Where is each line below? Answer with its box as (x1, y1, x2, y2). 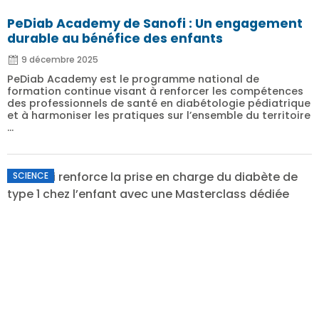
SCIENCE (13, 169, 48, 182)
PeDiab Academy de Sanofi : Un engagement (7, 15, 303, 32)
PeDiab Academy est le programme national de (7, 72, 259, 86)
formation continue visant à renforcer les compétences (7, 84, 303, 98)
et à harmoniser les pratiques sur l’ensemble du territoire (7, 108, 310, 122)
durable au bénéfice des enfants (7, 30, 223, 47)
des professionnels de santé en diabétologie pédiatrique (7, 96, 310, 110)
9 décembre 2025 (21, 53, 98, 66)
